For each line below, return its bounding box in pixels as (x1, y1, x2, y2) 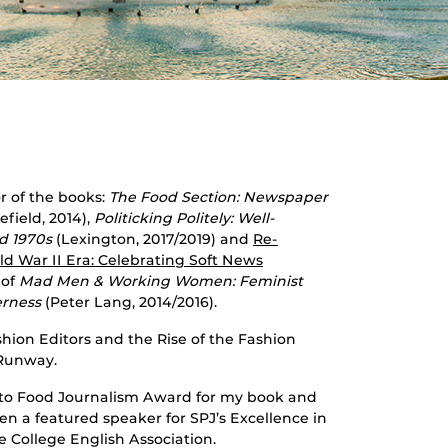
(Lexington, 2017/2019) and (52, 230, 253, 249)
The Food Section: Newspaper (109, 188, 328, 207)
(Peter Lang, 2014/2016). (41, 293, 217, 312)
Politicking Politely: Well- (94, 209, 275, 228)
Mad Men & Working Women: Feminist (19, 272, 303, 291)
